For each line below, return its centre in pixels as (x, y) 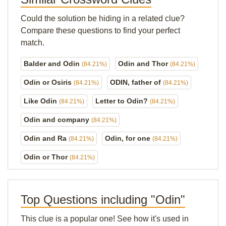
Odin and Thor (144, 64)
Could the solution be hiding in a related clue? (103, 18)
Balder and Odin (53, 64)
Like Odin (41, 101)
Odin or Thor (47, 157)
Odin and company (58, 120)
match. (33, 43)
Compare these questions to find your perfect (100, 31)
